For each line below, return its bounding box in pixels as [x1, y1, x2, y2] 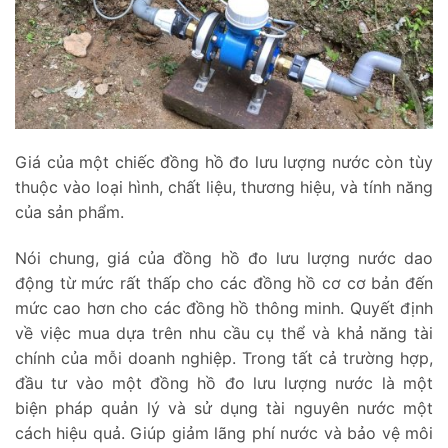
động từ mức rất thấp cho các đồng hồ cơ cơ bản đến [15, 273, 433, 294]
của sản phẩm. [15, 202, 124, 223]
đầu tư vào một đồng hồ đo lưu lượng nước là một [15, 373, 433, 394]
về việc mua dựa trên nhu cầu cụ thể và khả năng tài [15, 323, 433, 344]
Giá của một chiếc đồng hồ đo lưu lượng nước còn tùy [15, 152, 433, 173]
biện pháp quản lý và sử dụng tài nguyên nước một [15, 398, 433, 419]
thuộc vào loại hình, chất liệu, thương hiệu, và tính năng [15, 177, 433, 198]
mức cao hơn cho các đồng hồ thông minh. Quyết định [15, 298, 433, 319]
